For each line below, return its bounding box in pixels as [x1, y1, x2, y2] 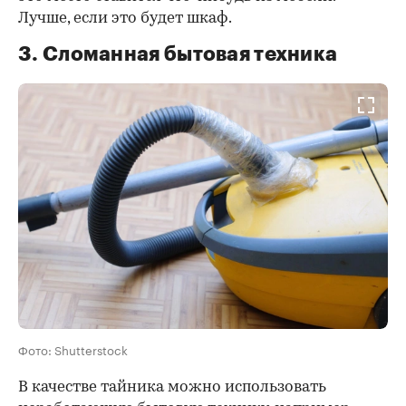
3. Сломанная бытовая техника [18, 44, 338, 65]
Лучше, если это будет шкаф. [18, 11, 232, 27]
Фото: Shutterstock [18, 340, 128, 359]
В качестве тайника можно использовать [18, 380, 326, 396]
